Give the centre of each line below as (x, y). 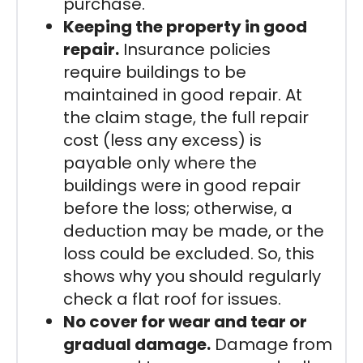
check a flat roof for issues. (172, 299)
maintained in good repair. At (183, 94)
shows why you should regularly (192, 276)
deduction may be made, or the (194, 231)
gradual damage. (137, 344)
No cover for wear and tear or (185, 321)
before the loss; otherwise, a (178, 208)
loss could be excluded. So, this (189, 253)
